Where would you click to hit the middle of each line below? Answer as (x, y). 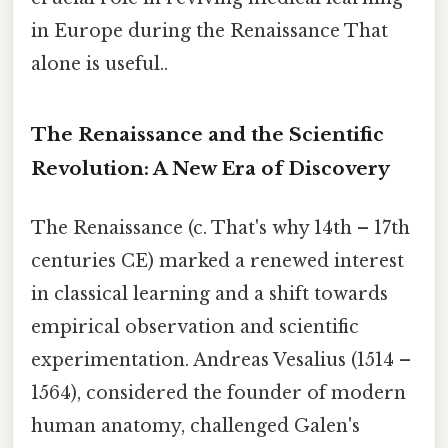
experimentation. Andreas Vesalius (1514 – (221, 360)
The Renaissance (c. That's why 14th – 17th (220, 228)
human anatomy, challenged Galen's (195, 426)
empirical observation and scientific (195, 327)
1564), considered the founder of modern (218, 393)
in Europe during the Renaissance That (209, 31)
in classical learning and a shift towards (209, 294)
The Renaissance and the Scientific (207, 134)
